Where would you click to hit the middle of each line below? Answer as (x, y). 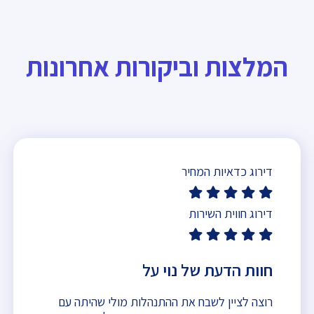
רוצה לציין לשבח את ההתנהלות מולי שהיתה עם (165, 301)
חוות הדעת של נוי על (206, 269)
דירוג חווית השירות (231, 213)
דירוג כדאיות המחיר (227, 171)
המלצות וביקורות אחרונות (157, 66)
